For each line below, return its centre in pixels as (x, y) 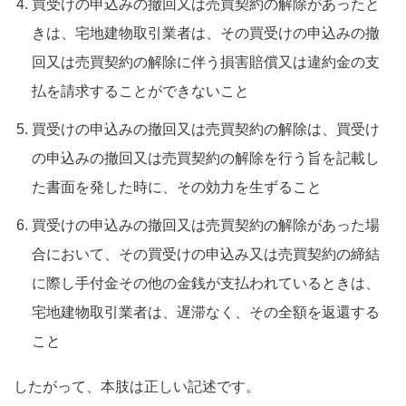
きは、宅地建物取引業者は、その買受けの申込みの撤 (206, 34)
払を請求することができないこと (140, 92)
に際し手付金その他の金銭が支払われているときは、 (206, 284)
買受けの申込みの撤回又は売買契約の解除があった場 (206, 226)
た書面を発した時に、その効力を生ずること (177, 188)
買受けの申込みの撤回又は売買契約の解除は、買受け (206, 130)
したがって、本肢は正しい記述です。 (137, 387)
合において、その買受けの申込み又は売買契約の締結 (206, 255)
